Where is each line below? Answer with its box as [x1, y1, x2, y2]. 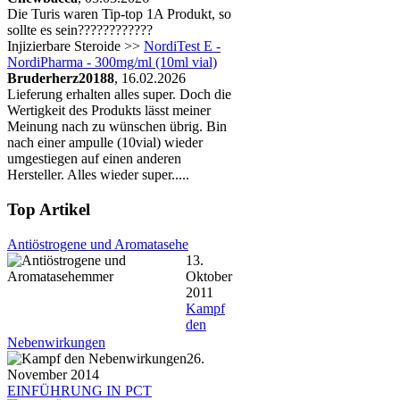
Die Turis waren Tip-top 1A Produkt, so [7, 6, 231, 22]
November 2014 [7, 366, 99, 382]
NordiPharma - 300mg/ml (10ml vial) [7, 54, 217, 71]
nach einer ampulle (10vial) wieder [7, 135, 203, 151]
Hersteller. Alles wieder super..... [7, 167, 189, 183]
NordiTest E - [144, 38, 221, 54]
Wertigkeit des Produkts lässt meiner [7, 103, 211, 119]
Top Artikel [7, 200, 90, 220]
